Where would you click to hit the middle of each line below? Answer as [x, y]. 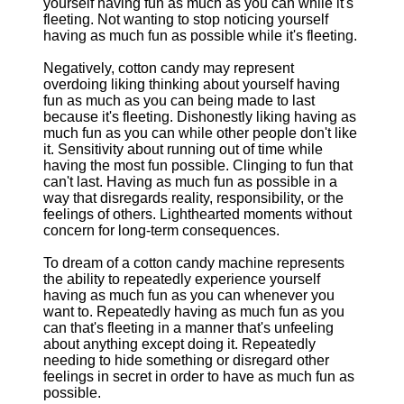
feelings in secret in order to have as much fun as [199, 376]
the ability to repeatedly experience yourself [182, 279]
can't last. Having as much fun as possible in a [190, 182]
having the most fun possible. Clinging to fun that [198, 165]
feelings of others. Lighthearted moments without [197, 214]
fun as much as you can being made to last [179, 101]
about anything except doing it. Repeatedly [179, 344]
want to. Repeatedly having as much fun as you [194, 312]
